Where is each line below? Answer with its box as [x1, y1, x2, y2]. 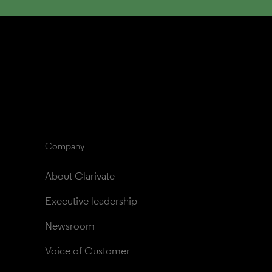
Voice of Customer [45, 244, 130, 257]
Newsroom [45, 219, 95, 233]
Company [45, 140, 84, 152]
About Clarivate [45, 169, 115, 183]
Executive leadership [45, 194, 137, 208]
